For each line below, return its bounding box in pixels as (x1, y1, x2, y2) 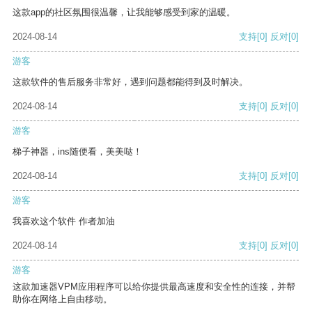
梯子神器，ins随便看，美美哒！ (13, 146, 142, 157)
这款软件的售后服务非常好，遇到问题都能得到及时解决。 (13, 77, 248, 88)
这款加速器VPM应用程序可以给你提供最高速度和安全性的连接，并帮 (13, 281, 295, 292)
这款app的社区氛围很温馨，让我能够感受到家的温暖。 (13, 7, 235, 18)
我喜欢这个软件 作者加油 (13, 216, 115, 227)
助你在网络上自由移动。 (13, 294, 112, 305)
